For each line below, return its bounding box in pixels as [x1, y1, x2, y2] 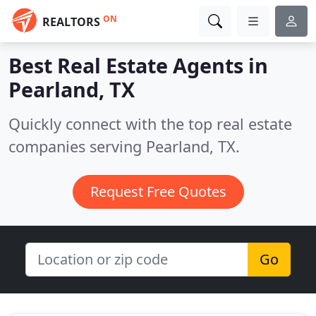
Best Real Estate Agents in [8, 51, 268, 79]
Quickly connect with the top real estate [8, 114, 292, 134]
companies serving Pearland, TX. [8, 136, 240, 157]
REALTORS [42, 14, 100, 30]
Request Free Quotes [90, 182, 226, 201]
